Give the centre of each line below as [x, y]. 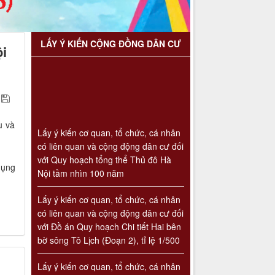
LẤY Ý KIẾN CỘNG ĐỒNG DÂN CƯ [110, 43]
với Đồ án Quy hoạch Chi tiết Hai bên [109, 215]
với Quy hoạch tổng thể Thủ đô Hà [104, 148]
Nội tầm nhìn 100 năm [80, 161]
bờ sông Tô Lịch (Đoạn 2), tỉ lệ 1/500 [108, 228]
